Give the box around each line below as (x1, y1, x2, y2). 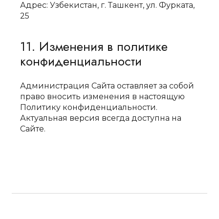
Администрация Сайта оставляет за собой (20, 81, 195, 90)
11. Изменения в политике (20, 37, 168, 56)
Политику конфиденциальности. (20, 103, 158, 112)
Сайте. (20, 124, 46, 133)
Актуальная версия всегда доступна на (20, 113, 182, 123)
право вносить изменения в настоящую (20, 92, 185, 101)
